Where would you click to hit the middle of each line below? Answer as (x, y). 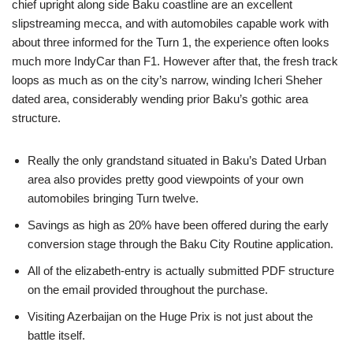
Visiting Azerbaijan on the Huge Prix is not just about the (170, 316)
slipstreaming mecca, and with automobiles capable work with (170, 23)
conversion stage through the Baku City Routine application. (180, 244)
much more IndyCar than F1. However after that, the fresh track (175, 61)
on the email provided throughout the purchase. (148, 290)
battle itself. (56, 335)
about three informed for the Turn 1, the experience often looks (171, 42)
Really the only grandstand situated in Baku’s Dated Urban (177, 160)
